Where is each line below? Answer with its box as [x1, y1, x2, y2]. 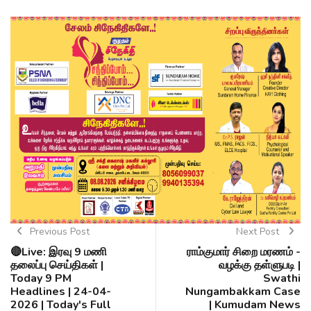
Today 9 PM [10, 271, 72, 287]
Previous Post [29, 225, 90, 239]
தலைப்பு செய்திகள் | [10, 258, 103, 274]
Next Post [235, 225, 282, 239]
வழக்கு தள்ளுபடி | [219, 258, 301, 274]
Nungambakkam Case [185, 284, 301, 300]
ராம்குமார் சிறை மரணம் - [187, 244, 301, 260]
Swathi [263, 271, 301, 287]
